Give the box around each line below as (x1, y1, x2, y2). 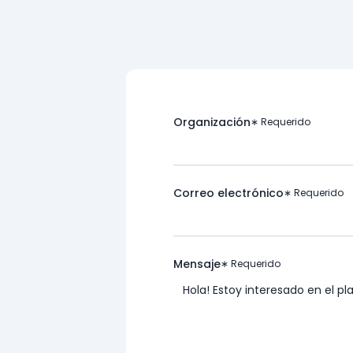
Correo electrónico (173, 185, 284, 201)
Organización (173, 114, 251, 130)
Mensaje (173, 256, 221, 272)
